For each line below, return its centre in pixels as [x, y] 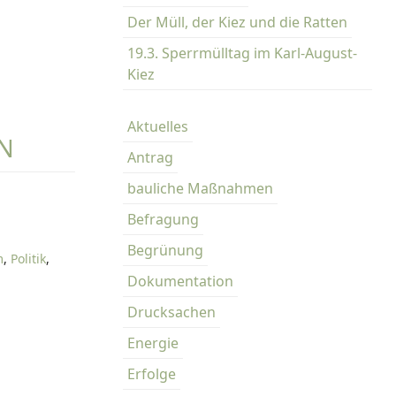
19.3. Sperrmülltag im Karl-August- [242, 53]
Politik [29, 259]
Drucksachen [171, 312]
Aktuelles [158, 126]
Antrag [150, 157]
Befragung [163, 219]
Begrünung [165, 250]
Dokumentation [180, 281]
